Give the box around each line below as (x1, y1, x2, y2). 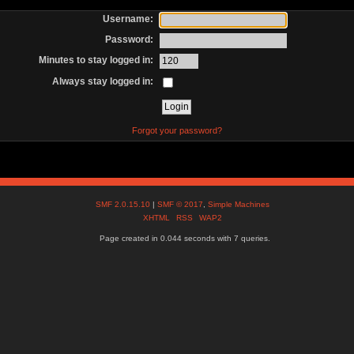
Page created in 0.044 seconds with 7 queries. (99, 234, 270, 243)
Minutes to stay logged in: (39, 55, 154, 66)
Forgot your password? (131, 125, 222, 135)
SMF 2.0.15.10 (96, 200, 153, 209)
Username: (103, 13, 154, 24)
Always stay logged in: (52, 75, 154, 87)
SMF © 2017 (157, 200, 204, 209)
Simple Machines (208, 200, 270, 209)
